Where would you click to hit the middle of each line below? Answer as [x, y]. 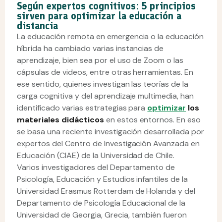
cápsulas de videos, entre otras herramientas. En [105, 72]
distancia [37, 26]
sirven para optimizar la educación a [99, 16]
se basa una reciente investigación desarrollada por [111, 132]
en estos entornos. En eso [152, 120]
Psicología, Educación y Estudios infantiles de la [103, 179]
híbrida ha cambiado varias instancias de [90, 48]
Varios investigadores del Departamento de [96, 167]
